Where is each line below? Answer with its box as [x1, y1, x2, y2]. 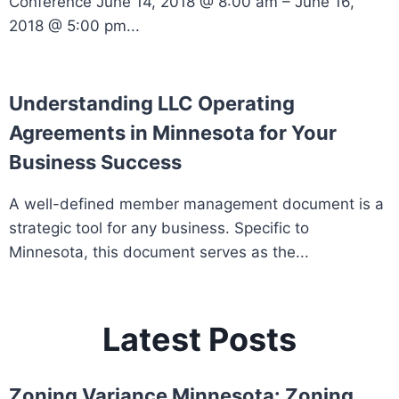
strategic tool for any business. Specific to [9, 219, 309, 238]
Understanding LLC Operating [9, 92, 295, 116]
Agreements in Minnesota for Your [9, 121, 337, 145]
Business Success [9, 151, 182, 175]
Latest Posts [102, 320, 297, 360]
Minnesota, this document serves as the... [9, 243, 309, 262]
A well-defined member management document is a [9, 195, 384, 214]
